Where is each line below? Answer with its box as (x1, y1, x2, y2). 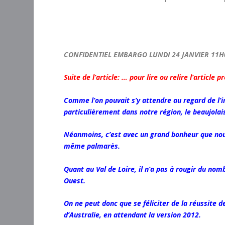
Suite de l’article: (64, 72, 122, 82)
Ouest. (64, 175, 86, 185)
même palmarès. (64, 141, 121, 151)
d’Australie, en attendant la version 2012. (64, 209, 201, 219)
